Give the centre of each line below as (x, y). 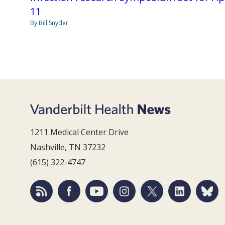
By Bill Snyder (49, 23)
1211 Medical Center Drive (79, 132)
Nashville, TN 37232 (68, 147)
